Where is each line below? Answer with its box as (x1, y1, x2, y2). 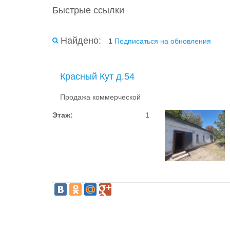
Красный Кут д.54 (60, 71, 135, 82)
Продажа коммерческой (60, 93, 141, 101)
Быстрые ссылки (52, 5, 124, 15)
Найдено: (61, 35, 101, 46)
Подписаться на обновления (114, 37, 211, 45)
